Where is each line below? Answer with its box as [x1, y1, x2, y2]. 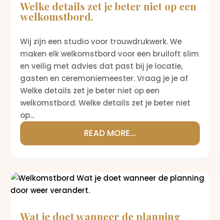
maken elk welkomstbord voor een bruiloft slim [20, 48, 199, 59]
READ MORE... [84, 127, 136, 139]
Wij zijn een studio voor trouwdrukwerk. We [20, 36, 182, 47]
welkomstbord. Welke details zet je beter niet [20, 97, 191, 108]
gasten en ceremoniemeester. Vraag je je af [20, 73, 189, 83]
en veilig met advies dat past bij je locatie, [20, 60, 183, 71]
